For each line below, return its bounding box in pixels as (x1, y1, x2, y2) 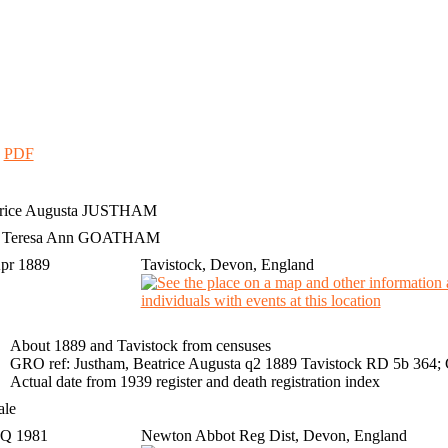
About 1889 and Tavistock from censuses (9, 337, 271, 355)
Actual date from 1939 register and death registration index (9, 373, 380, 391)
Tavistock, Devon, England (140, 256, 314, 274)
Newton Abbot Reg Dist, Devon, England (140, 427, 407, 445)
